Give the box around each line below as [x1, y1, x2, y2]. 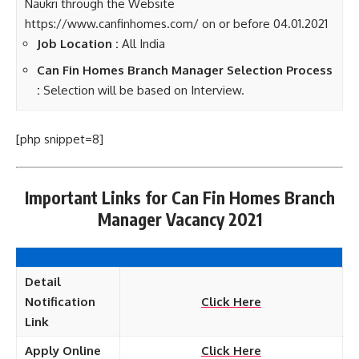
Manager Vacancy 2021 [97, 208, 262, 230]
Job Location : [37, 36, 122, 51]
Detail [25, 274, 61, 289]
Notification [25, 294, 95, 309]
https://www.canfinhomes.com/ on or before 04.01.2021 [25, 16, 328, 31]
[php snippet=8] [16, 131, 103, 147]
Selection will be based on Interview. [40, 82, 244, 98]
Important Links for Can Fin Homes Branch [24, 186, 335, 208]
